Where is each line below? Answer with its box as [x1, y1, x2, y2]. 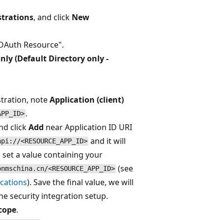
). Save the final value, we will [27, 176, 134, 188]
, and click [33, 11, 72, 23]
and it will [88, 135, 126, 146]
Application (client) [50, 94, 124, 105]
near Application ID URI [44, 121, 132, 133]
